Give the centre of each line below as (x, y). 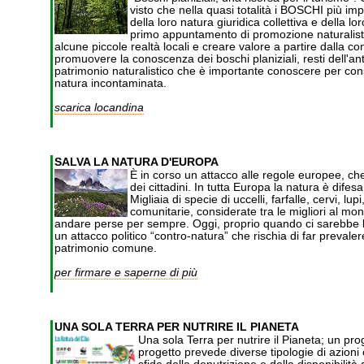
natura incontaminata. (110, 83)
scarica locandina (99, 108)
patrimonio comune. (105, 248)
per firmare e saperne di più (126, 273)
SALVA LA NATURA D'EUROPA (138, 162)
